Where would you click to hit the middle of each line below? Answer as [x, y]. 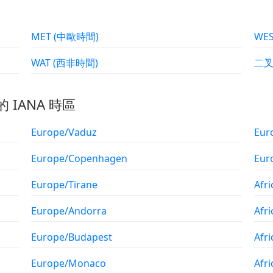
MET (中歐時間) [76, 37]
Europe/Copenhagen [80, 158]
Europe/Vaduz [64, 132]
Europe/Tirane [65, 184]
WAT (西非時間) [76, 63]
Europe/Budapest [72, 237]
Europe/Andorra [69, 211]
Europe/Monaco [69, 263]
